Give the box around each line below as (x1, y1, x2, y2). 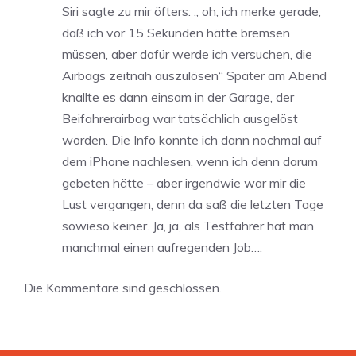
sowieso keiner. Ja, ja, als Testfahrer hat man (62, 218, 314, 234)
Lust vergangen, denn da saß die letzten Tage (62, 196, 323, 213)
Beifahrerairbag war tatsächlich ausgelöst (62, 110, 298, 127)
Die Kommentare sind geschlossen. (24, 280, 222, 296)
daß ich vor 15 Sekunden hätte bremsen (62, 25, 290, 41)
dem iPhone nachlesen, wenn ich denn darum (62, 153, 318, 170)
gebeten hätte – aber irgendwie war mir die (62, 175, 306, 192)
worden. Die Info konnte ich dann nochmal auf (62, 132, 322, 149)
